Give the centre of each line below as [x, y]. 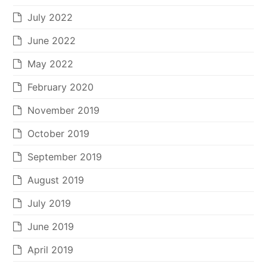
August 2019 [56, 180]
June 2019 [51, 227]
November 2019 [64, 111]
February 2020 [61, 87]
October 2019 [59, 134]
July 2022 [50, 18]
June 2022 [52, 41]
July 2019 [49, 204]
